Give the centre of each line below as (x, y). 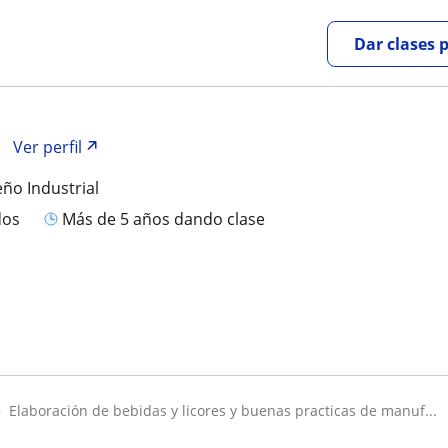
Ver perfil (48, 147)
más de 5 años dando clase (171, 218)
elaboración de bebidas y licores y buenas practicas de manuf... (227, 410)
